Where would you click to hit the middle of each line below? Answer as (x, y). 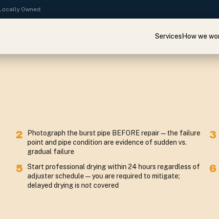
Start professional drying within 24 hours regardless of (114, 167)
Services (168, 36)
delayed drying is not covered (73, 185)
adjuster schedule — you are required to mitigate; (104, 176)
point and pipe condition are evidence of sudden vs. (107, 142)
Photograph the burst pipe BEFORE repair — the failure (114, 133)
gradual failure (51, 152)
